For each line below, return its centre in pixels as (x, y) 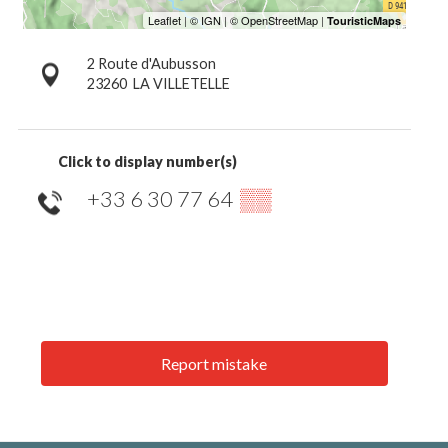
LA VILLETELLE (181, 83)
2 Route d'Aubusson (151, 63)
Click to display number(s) (147, 161)
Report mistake (214, 363)
